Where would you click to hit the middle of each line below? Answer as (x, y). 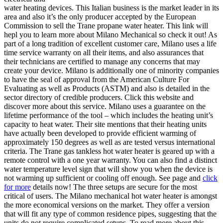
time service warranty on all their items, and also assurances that (104, 53)
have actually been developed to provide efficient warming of (100, 133)
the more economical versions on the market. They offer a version (107, 205)
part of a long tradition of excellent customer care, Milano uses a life (110, 44)
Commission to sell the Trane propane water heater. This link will (106, 26)
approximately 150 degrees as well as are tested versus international (110, 142)
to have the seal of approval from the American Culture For (97, 80)
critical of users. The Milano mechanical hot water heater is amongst (111, 196)
